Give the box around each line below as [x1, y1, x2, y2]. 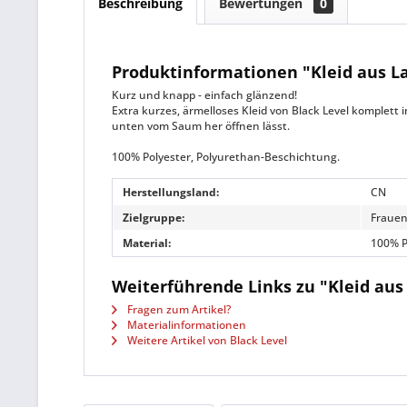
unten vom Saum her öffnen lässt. [112, 118, 290, 134]
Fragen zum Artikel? [124, 302, 231, 317]
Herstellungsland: [123, 184, 219, 200]
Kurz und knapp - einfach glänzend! [112, 87, 297, 103]
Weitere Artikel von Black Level [124, 333, 287, 348]
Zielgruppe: [123, 210, 184, 225]
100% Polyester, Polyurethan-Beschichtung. [112, 149, 340, 164]
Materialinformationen [124, 317, 246, 333]
